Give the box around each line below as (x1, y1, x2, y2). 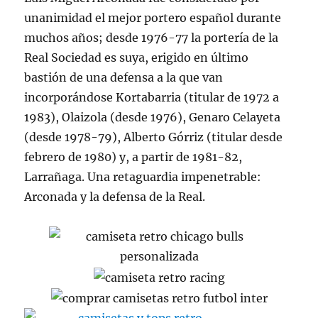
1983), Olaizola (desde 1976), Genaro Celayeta (24, 110, 281, 124)
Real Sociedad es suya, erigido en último (24, 50, 249, 65)
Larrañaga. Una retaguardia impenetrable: (24, 170, 262, 184)
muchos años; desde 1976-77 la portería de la (24, 31, 279, 45)
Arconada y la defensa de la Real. (24, 190, 206, 204)
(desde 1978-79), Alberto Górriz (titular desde (24, 130, 283, 144)
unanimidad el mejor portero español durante (24, 11, 282, 25)
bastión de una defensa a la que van (24, 70, 224, 84)
